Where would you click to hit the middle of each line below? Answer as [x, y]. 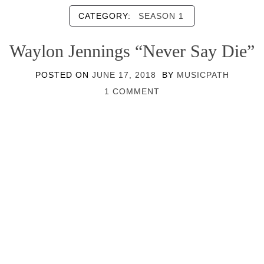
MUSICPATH [203, 75]
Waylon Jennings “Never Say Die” [132, 51]
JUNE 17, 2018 [124, 75]
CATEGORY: [106, 16]
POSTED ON [63, 75]
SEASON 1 [161, 16]
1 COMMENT [132, 91]
